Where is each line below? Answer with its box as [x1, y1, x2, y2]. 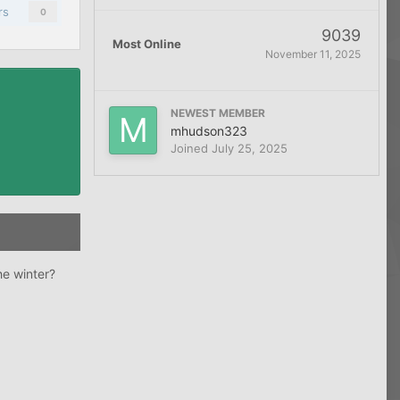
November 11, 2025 [265, 47, 361, 61]
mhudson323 [171, 123, 247, 138]
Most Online [112, 36, 181, 51]
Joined [171, 141, 212, 155]
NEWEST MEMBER [171, 106, 265, 120]
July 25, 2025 [212, 141, 287, 155]
